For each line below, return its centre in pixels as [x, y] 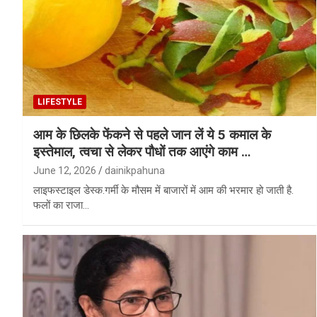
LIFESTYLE [60, 102]
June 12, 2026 [65, 171]
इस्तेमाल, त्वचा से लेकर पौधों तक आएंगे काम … [142, 152]
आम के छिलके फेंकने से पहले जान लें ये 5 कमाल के [152, 135]
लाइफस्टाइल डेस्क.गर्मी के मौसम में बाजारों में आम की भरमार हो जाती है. [163, 191]
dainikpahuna [135, 171]
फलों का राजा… [61, 206]
